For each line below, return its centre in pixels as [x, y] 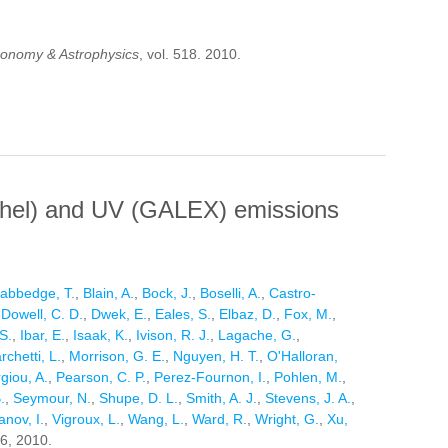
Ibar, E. [42, 335]
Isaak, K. [100, 335]
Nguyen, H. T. [216, 356]
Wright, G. [287, 419]
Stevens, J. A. [308, 398]
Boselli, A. [230, 293]
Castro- [292, 293]
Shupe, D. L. [138, 398]
